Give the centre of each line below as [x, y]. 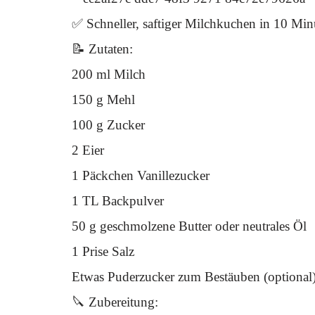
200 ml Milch [109, 74]
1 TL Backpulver [118, 201]
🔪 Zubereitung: [115, 302]
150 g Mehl [103, 99]
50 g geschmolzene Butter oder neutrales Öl [189, 226]
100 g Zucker [108, 125]
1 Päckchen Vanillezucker [141, 175]
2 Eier [88, 150]
